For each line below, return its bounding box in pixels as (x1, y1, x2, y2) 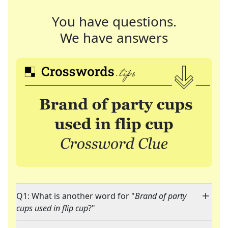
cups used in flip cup (16, 203, 88, 214)
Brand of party (135, 190, 186, 202)
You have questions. (51, 12, 177, 31)
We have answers (60, 28, 168, 47)
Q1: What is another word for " (16, 190, 135, 202)
